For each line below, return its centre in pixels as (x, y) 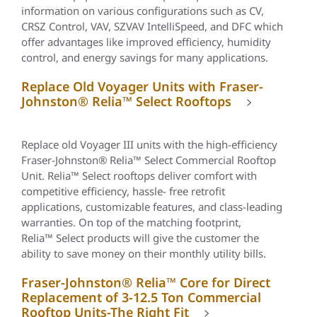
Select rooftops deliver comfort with (168, 175)
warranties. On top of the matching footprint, (131, 222)
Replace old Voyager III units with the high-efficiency (149, 144)
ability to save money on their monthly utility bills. (144, 253)
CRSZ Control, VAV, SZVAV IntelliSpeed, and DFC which (152, 26)
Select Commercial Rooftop (209, 160)
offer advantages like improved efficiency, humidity (146, 42)
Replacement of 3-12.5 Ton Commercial (141, 297)
